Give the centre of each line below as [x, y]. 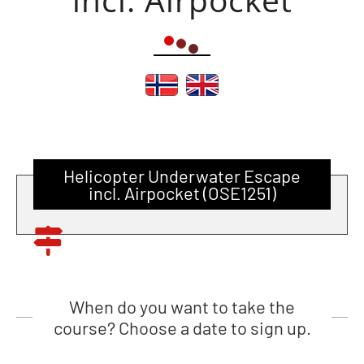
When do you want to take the [182, 306]
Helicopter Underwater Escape [182, 175]
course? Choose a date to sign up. [182, 327]
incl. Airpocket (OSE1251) [182, 193]
